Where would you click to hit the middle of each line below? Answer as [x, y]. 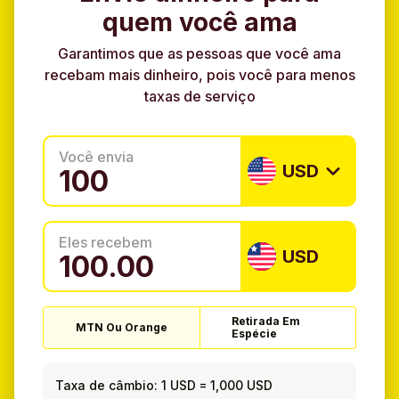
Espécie [255, 334]
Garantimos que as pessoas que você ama [199, 54]
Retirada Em [266, 322]
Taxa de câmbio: [107, 385]
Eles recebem [106, 243]
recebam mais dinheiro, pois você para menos [199, 75]
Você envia [96, 157]
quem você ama [199, 22]
